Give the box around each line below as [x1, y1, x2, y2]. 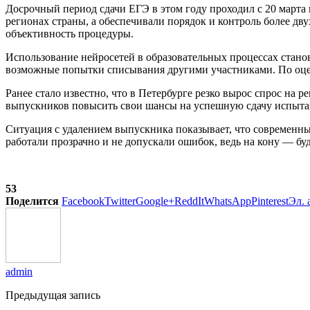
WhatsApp [204, 194, 251, 207]
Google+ [136, 194, 174, 207]
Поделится [6, 194, 59, 207]
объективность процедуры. [6, 27, 134, 39]
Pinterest [251, 194, 289, 207]
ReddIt [174, 194, 204, 207]
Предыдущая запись [6, 289, 100, 301]
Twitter [104, 194, 136, 207]
